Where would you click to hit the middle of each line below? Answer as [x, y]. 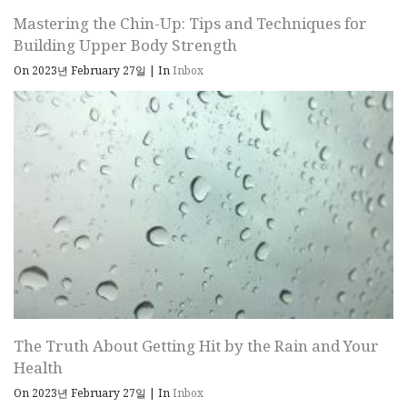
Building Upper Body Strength [125, 45]
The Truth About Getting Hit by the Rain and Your [196, 345]
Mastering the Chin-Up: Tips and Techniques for [190, 23]
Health [38, 367]
